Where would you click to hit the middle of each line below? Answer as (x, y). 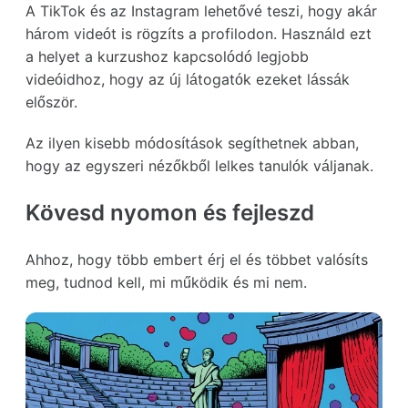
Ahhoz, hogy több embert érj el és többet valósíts (197, 259)
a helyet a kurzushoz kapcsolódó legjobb (167, 56)
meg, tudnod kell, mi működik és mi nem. (166, 282)
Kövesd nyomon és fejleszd (170, 212)
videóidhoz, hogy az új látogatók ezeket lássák (188, 79)
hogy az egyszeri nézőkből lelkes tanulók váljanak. (199, 165)
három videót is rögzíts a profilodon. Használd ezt (199, 33)
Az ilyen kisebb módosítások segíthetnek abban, (192, 143)
